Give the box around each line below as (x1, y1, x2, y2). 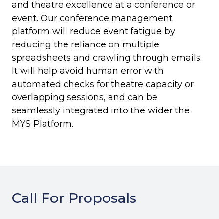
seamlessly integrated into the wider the (12, 105, 190, 116)
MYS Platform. (12, 118, 76, 129)
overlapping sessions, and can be (12, 91, 157, 103)
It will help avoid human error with (12, 65, 164, 76)
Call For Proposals (12, 189, 136, 206)
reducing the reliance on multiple (12, 39, 159, 50)
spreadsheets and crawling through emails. (12, 52, 202, 63)
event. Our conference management (12, 12, 173, 23)
